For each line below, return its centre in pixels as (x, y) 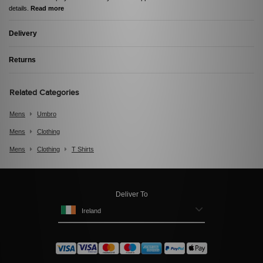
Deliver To (131, 195)
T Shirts (83, 149)
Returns (22, 60)
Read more (47, 9)
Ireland (91, 211)
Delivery (23, 34)
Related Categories (44, 93)
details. (20, 9)
